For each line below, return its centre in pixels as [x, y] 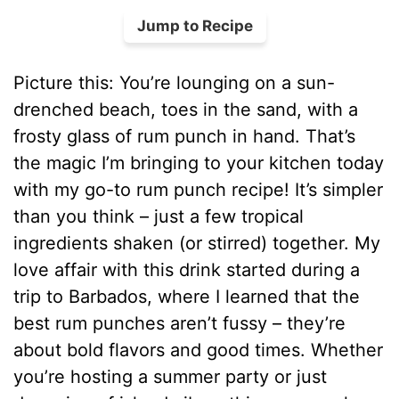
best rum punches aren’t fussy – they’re [180, 323]
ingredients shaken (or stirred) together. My [197, 243]
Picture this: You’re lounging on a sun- [175, 82]
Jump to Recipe [195, 25]
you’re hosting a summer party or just [171, 376]
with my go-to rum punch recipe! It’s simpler [199, 189]
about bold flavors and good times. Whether [199, 350]
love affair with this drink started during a [187, 269]
